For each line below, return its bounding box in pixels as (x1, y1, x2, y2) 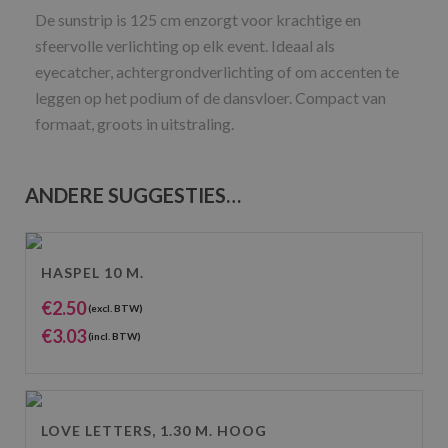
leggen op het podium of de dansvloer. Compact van (35, 88, 386, 107)
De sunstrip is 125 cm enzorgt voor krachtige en (35, 10, 361, 29)
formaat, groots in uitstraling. (35, 114, 234, 133)
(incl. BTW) (86, 330, 141, 342)
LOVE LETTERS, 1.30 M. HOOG (41, 422, 267, 439)
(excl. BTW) (86, 302, 143, 314)
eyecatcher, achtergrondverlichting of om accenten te (35, 62, 399, 81)
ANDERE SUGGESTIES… (25, 183, 241, 207)
